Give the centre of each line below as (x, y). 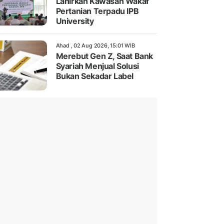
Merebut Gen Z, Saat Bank (104, 56)
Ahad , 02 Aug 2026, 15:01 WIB (95, 46)
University (75, 21)
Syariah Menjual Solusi (97, 66)
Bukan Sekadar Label (94, 76)
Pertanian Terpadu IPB (97, 11)
